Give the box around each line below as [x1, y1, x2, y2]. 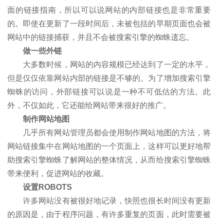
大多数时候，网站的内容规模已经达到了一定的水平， [7, 60, 211, 69]
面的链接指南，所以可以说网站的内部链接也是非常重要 [7, 5, 211, 14]
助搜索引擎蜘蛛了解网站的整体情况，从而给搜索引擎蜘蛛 [7, 155, 211, 164]
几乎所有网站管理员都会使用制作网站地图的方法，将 [7, 128, 211, 137]
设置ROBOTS [7, 182, 72, 191]
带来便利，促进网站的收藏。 [7, 169, 109, 178]
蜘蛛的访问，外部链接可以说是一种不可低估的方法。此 [7, 87, 211, 96]
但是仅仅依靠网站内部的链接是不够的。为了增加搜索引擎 [7, 73, 211, 82]
